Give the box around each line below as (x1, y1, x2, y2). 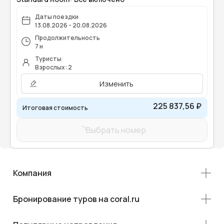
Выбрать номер (86, 124, 146, 136)
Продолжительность (35, 33, 100, 42)
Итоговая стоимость (22, 103, 88, 112)
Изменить (99, 78, 133, 88)
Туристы (35, 54, 61, 63)
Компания (13, 167, 51, 179)
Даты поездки (35, 12, 78, 21)
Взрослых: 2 (35, 63, 72, 72)
